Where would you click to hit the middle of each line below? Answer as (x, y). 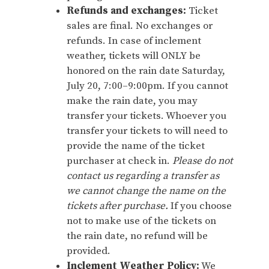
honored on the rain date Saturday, (146, 71)
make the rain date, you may (132, 101)
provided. (90, 251)
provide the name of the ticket (136, 146)
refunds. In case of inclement (134, 41)
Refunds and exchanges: (128, 11)
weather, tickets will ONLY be (134, 56)
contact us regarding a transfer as (143, 176)
